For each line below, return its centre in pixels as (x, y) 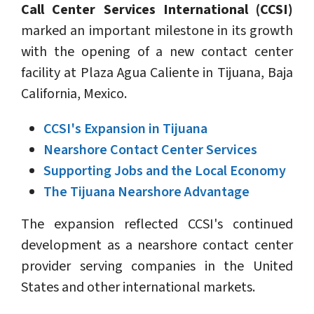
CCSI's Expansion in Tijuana (125, 129)
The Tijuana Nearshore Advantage (146, 192)
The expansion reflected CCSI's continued (157, 225)
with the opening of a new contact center (157, 52)
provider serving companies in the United (157, 267)
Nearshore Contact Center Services (150, 150)
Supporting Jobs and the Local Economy (165, 171)
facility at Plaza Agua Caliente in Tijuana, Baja (157, 73)
